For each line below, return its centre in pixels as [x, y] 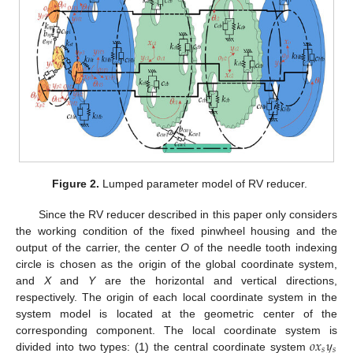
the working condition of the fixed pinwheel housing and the [176, 230]
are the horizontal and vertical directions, [217, 280]
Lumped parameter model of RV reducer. [204, 184]
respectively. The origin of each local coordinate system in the [176, 297]
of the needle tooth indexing [264, 247]
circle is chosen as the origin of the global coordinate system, [176, 264]
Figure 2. [76, 184]
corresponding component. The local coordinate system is [176, 330]
